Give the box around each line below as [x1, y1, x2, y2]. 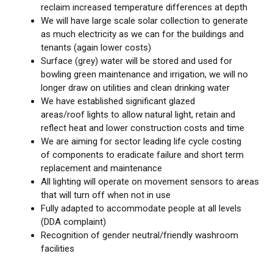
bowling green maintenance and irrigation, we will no [41, 69, 248, 80]
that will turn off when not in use [41, 190, 171, 200]
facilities [41, 243, 74, 254]
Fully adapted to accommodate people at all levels [41, 203, 241, 214]
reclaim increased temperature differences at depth [41, 2, 250, 13]
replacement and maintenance [41, 163, 162, 174]
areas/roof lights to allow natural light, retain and [41, 109, 235, 120]
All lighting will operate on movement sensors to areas [41, 176, 259, 187]
